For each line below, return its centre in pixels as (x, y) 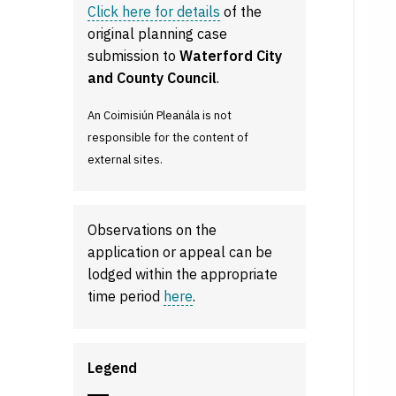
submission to (134, 56)
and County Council (152, 78)
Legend (113, 368)
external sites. (126, 160)
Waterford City (231, 56)
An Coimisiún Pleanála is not (160, 115)
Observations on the (152, 230)
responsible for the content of (168, 137)
